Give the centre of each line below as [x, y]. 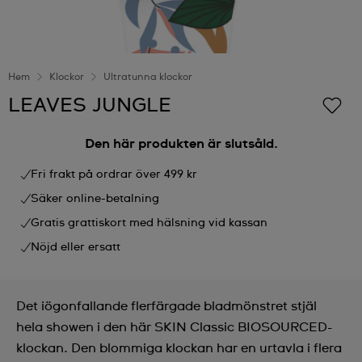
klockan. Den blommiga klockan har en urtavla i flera [179, 348]
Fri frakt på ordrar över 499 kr [114, 175]
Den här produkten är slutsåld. [181, 144]
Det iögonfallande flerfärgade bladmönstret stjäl [166, 306]
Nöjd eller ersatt [76, 247]
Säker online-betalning [95, 199]
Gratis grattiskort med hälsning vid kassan [149, 223]
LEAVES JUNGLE [90, 106]
